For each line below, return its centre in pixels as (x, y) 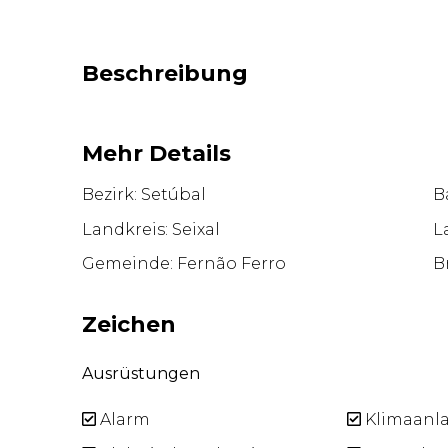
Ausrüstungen (141, 374)
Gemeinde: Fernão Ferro (184, 264)
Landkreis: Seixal (151, 229)
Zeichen (129, 325)
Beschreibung (165, 73)
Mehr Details (157, 153)
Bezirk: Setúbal (144, 195)
